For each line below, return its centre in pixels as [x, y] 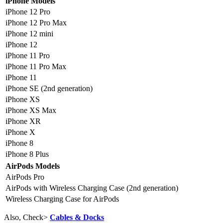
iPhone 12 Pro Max [36, 22]
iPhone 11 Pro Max [36, 66]
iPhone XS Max [31, 110]
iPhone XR [23, 121]
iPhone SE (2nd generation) [49, 88]
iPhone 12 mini [29, 33]
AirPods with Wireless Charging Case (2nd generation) [92, 188]
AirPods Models [33, 166]
